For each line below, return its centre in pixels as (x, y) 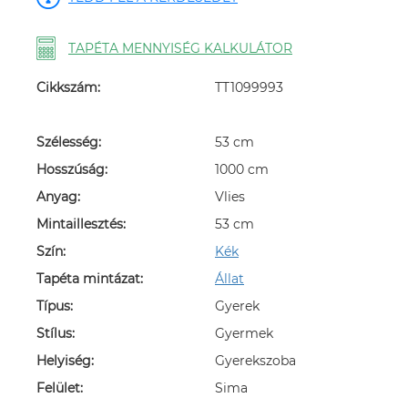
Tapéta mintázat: (90, 279)
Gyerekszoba (255, 361)
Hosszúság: (72, 169)
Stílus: (56, 333)
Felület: (60, 388)
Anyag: (58, 197)
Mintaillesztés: (81, 224)
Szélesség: (69, 142)
